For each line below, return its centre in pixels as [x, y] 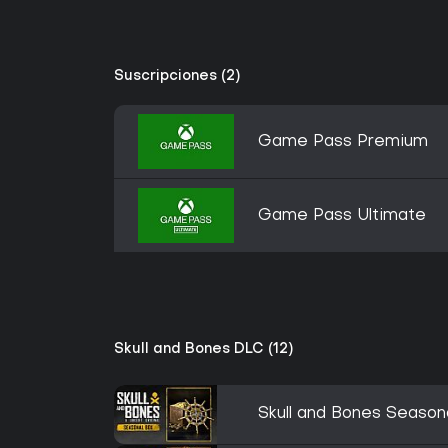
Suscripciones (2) [177, 76]
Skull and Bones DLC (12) [203, 349]
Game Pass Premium [343, 142]
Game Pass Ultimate [342, 216]
